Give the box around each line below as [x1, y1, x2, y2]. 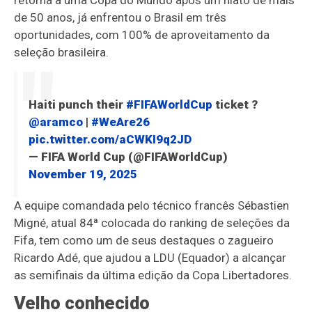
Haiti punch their [28, 97, 126, 112]
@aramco [28, 115, 83, 130]
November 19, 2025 [28, 167, 137, 182]
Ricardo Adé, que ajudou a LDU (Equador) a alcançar [14, 251, 287, 265]
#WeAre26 [91, 115, 150, 130]
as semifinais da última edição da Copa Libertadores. [14, 268, 292, 283]
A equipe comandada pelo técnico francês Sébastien [14, 198, 290, 213]
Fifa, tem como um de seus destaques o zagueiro [14, 233, 274, 248]
